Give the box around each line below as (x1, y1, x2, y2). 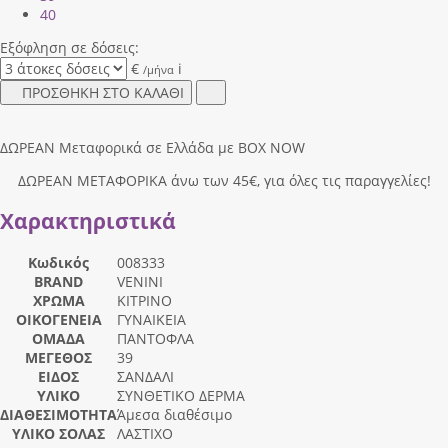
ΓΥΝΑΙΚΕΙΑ (117, 310, 186, 330)
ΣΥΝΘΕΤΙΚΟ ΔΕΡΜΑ (117, 386, 245, 406)
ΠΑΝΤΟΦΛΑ (117, 329, 194, 349)
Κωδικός (28, 253, 89, 273)
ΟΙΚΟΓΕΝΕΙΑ (15, 310, 102, 330)
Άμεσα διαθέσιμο (117, 405, 232, 425)
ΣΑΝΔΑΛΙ (117, 367, 174, 387)
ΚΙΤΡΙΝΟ (117, 291, 172, 311)
